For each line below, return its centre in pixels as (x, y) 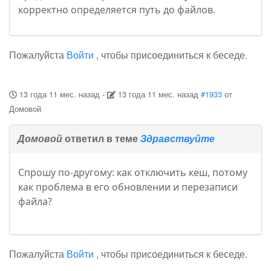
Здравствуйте (178, 139)
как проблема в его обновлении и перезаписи (128, 187)
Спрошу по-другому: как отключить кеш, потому (133, 173)
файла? (35, 202)
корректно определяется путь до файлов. (117, 10)
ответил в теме (101, 139)
